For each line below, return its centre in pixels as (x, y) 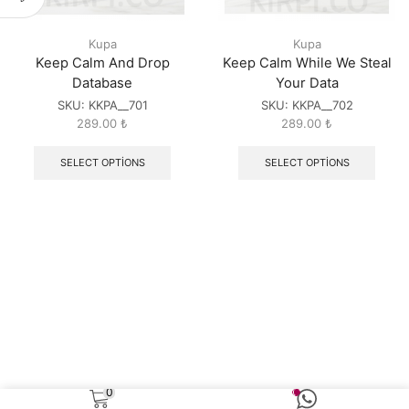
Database (102, 84)
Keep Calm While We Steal (307, 63)
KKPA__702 (322, 105)
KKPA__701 (118, 105)
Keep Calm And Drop (102, 63)
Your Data (307, 84)
